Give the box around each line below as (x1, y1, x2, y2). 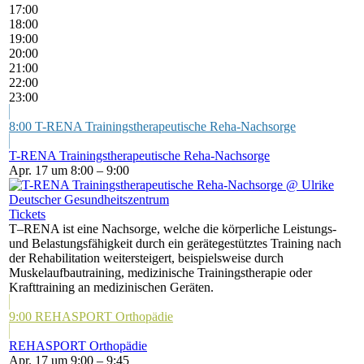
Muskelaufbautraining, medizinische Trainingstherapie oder (9, 266, 312, 279)
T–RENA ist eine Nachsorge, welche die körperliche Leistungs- (9, 222, 336, 236)
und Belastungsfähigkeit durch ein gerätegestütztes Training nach (9, 236, 341, 250)
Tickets (9, 207, 45, 221)
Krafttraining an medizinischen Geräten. (9, 280, 214, 294)
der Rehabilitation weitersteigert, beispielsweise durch (9, 251, 284, 265)
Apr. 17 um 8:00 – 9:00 (9, 163, 129, 177)
